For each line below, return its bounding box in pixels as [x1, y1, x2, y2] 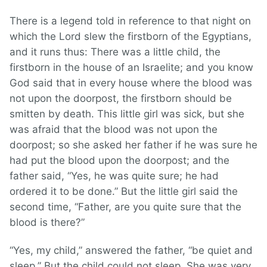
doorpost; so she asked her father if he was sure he [10, 139, 257, 151]
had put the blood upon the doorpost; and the [10, 154, 229, 167]
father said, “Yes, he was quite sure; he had [10, 170, 219, 182]
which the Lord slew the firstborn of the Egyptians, [10, 30, 252, 43]
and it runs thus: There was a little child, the [10, 46, 221, 58]
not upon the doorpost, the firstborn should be [10, 92, 232, 105]
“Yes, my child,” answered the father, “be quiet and [10, 244, 253, 257]
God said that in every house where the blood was [10, 77, 252, 89]
